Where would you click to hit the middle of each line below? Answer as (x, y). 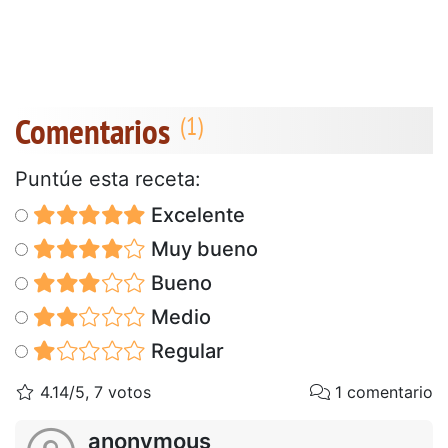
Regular (184, 350)
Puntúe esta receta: (108, 178)
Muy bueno (201, 248)
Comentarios (92, 130)
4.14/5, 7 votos (93, 391)
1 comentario (381, 391)
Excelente (195, 214)
